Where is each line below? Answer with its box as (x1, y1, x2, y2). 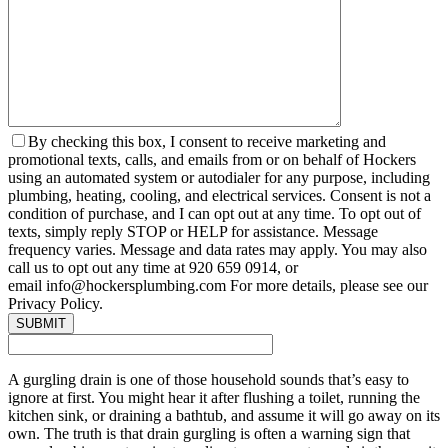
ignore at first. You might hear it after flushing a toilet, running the (8, 389, 420, 407)
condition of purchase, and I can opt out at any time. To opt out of (8, 205, 421, 223)
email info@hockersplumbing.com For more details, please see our (8, 277, 428, 295)
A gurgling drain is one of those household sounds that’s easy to (8, 371, 409, 389)
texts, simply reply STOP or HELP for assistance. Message (8, 223, 378, 241)
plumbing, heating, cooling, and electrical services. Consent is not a (8, 187, 431, 205)
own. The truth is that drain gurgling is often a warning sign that (8, 425, 410, 443)
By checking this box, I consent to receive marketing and (28, 133, 386, 151)
